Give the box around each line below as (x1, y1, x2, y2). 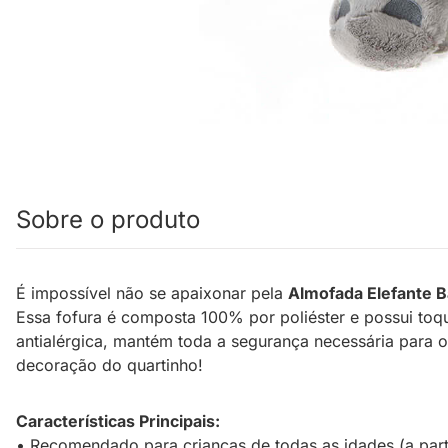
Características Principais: (16, 411, 220, 432)
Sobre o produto (16, 205, 200, 235)
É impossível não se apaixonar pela (16, 283, 288, 304)
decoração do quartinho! (16, 355, 203, 376)
